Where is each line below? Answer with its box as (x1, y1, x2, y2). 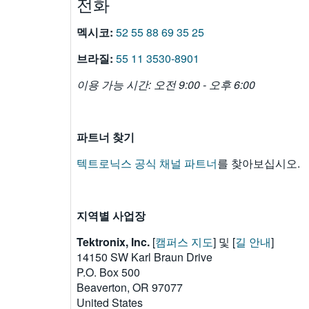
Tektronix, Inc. (77, 233, 150, 250)
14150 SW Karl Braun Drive (77, 248, 212, 265)
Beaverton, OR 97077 (77, 279, 183, 295)
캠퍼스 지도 (155, 233, 213, 250)
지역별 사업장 (77, 207, 146, 223)
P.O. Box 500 (77, 263, 140, 280)
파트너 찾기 (77, 128, 134, 145)
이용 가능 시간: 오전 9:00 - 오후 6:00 (77, 76, 255, 92)
